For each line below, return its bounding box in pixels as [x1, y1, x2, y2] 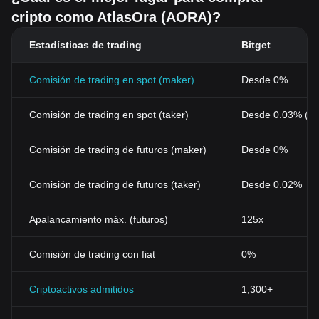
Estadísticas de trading [29, 39, 142, 51]
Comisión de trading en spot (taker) [29, 109, 189, 120]
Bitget [241, 39, 271, 51]
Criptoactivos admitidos [29, 283, 134, 295]
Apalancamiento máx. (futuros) [29, 214, 168, 225]
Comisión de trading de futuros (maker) [29, 144, 206, 155]
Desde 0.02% [241, 179, 302, 190]
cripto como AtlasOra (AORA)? [11, 9, 221, 25]
